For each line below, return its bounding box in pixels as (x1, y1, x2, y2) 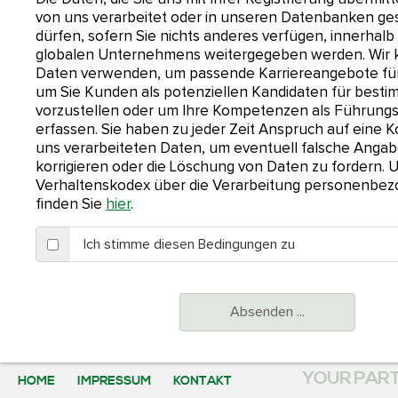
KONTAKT (173, 372, 232, 389)
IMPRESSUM (77, 372, 151, 389)
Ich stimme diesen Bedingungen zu (84, 236, 295, 251)
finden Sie (36, 197, 106, 212)
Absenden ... (230, 305, 305, 320)
